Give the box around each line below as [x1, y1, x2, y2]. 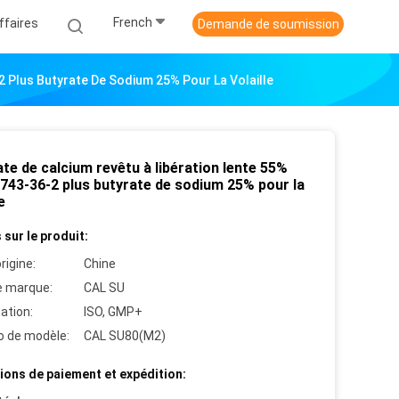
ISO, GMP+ [84, 305, 142, 319]
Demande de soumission [197, 17, 339, 31]
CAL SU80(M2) [84, 329, 166, 343]
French [113, 15, 152, 30]
